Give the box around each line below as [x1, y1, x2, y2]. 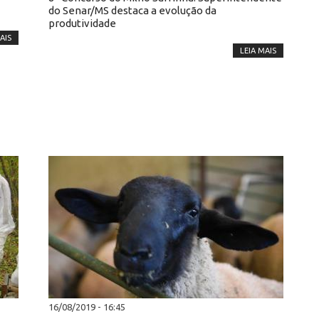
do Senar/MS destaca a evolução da [48, 4, 216, 16]
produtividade [48, 17, 116, 29]
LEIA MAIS [240, 46, 276, 55]
